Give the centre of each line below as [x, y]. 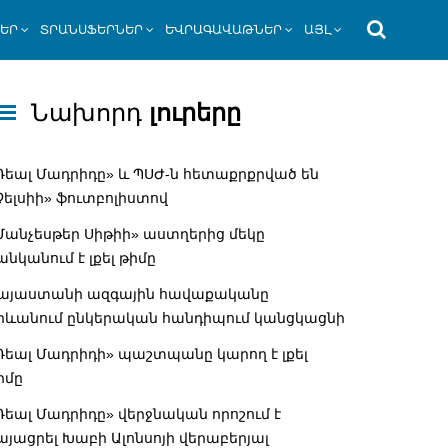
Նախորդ [86, 113]
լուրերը [191, 113]
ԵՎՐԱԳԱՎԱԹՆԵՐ [224, 29]
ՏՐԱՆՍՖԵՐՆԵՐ [92, 29]
